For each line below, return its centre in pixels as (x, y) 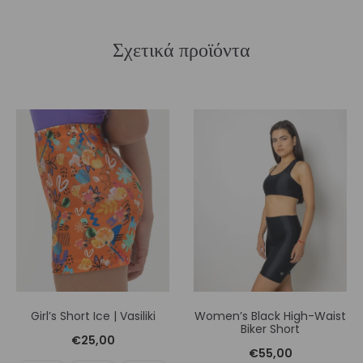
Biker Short (270, 329)
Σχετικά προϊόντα (181, 49)
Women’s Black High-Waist (270, 316)
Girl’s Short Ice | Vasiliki (93, 316)
